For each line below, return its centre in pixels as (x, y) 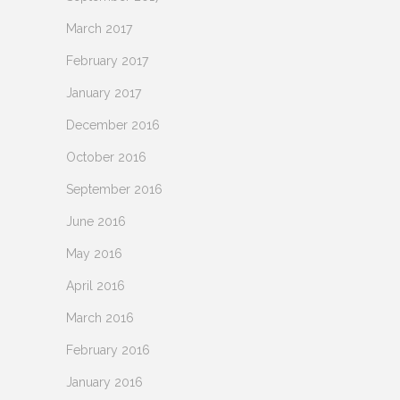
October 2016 (106, 157)
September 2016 (114, 189)
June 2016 (96, 221)
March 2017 (99, 28)
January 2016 (104, 382)
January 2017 (104, 92)
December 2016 (113, 125)
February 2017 (107, 60)
